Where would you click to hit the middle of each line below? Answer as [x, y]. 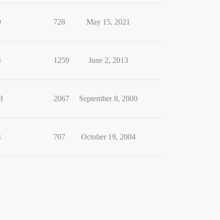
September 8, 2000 [108, 98]
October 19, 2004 [108, 137]
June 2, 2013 [108, 60]
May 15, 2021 [108, 22]
